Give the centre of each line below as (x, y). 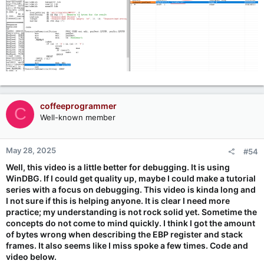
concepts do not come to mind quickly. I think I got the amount (131, 223)
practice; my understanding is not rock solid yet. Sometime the (131, 212)
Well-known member (78, 117)
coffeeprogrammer (78, 105)
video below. (31, 256)
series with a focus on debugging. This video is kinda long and (131, 189)
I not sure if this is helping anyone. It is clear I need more (118, 200)
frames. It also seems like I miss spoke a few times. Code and (127, 245)
